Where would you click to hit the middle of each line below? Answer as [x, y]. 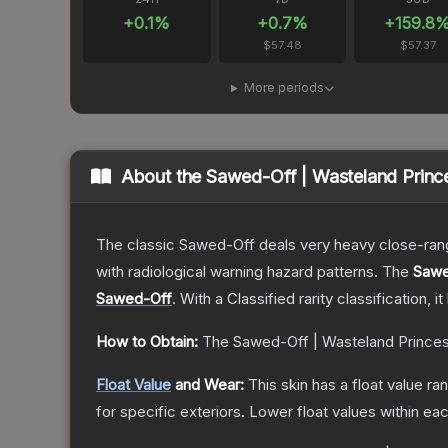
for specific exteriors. [170, 412]
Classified [261, 299]
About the [163, 177]
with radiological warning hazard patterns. [237, 272]
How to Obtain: [147, 342]
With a [201, 299]
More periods [283, 88]
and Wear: [207, 385]
